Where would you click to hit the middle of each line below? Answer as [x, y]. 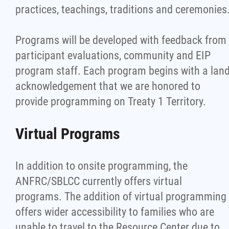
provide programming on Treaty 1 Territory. [111, 101]
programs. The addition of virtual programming [121, 197]
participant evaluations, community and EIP [113, 55]
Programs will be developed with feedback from [121, 40]
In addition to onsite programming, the [101, 166]
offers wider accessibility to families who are [115, 212]
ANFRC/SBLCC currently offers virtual [99, 181]
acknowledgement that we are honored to [108, 86]
